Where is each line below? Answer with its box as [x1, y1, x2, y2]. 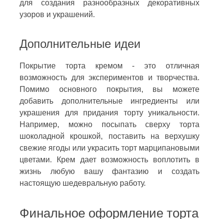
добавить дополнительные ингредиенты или [20, 96, 199, 105]
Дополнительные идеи [20, 37, 140, 50]
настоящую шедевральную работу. [20, 178, 146, 187]
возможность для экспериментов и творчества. [20, 73, 199, 82]
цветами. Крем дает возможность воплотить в [20, 155, 199, 164]
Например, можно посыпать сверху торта [20, 120, 199, 129]
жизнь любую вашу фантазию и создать [20, 167, 199, 175]
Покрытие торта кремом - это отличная [20, 61, 199, 70]
